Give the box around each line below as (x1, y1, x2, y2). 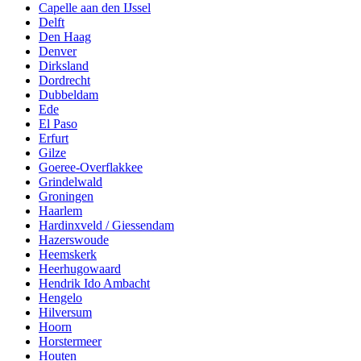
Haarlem (39, 204, 82, 218)
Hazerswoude (39, 233, 109, 247)
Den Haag (39, 30, 91, 44)
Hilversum (39, 305, 92, 320)
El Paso (39, 117, 77, 131)
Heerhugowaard (39, 262, 121, 276)
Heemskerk (39, 247, 97, 262)
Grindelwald (39, 175, 102, 189)
